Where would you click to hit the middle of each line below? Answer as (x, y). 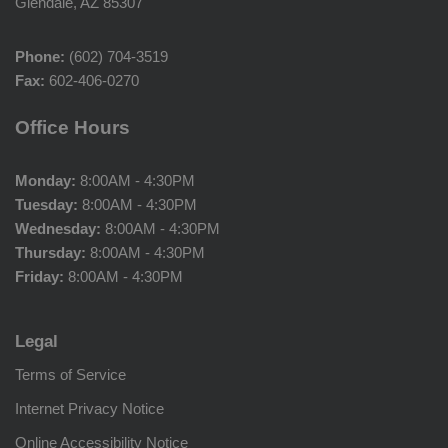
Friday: (39, 276)
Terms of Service (70, 374)
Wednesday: (58, 228)
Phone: (40, 56)
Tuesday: (46, 204)
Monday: (45, 180)
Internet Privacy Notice (89, 408)
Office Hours (72, 127)
